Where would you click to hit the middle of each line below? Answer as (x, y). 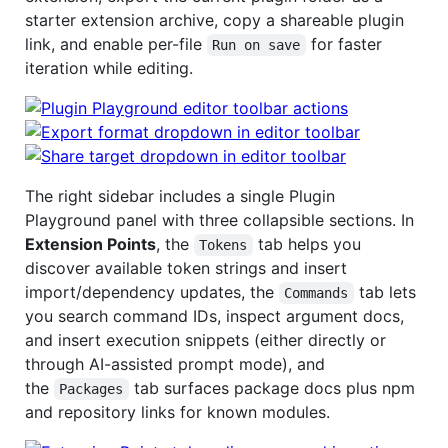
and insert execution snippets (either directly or (205, 339)
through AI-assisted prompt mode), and (175, 363)
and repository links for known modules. (177, 411)
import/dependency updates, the (152, 291)
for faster (346, 43)
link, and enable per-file (116, 43)
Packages (91, 388)
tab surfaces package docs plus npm (274, 387)
